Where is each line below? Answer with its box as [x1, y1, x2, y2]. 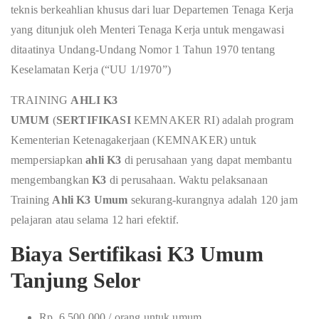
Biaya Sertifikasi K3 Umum [11, 242, 263, 266]
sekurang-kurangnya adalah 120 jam [127, 194, 298, 206]
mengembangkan [11, 174, 93, 186]
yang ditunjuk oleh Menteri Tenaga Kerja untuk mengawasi [11, 23, 284, 36]
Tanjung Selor [11, 268, 140, 292]
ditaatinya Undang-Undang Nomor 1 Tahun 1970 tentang [11, 43, 276, 56]
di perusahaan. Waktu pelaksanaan [106, 174, 268, 186]
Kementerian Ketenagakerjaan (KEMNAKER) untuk [11, 134, 257, 146]
